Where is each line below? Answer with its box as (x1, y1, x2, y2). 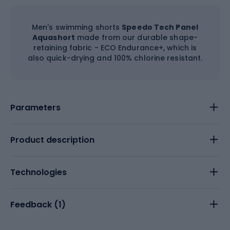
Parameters (10, 101, 61, 113)
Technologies (10, 166, 67, 178)
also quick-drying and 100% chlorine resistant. (27, 52, 203, 63)
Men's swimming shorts (32, 22, 122, 32)
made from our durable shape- (75, 32, 198, 43)
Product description (10, 133, 94, 146)
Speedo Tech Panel (122, 22, 198, 32)
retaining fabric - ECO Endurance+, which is (33, 42, 197, 53)
